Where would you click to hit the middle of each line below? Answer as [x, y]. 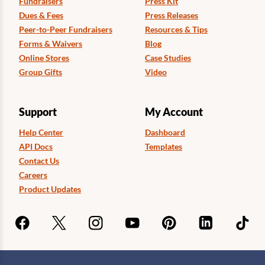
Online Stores [44, 57]
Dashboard [165, 132]
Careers [33, 174]
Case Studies [168, 57]
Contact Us [39, 160]
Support [38, 112]
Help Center [41, 132]
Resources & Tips [176, 29]
